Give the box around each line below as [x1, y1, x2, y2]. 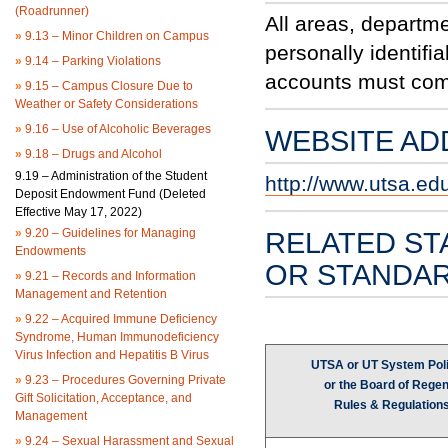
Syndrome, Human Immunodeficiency [15, 330, 219, 344]
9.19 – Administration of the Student [15, 169, 207, 183]
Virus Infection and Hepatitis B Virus [15, 348, 209, 362]
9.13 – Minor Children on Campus [22, 29, 209, 43]
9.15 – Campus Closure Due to [22, 79, 193, 93]
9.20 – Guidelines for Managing [22, 226, 196, 240]
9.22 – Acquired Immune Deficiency [22, 312, 217, 326]
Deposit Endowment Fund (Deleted [15, 187, 206, 201]
